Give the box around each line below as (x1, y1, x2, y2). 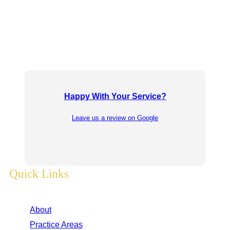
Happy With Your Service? (64, 91, 166, 101)
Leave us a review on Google (72, 114, 158, 122)
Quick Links (9, 167, 69, 180)
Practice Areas (30, 219, 83, 229)
